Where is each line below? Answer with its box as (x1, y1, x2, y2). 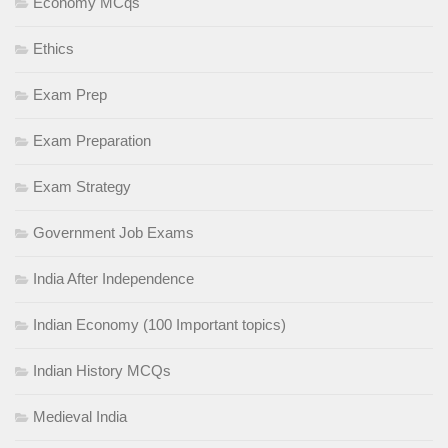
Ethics (33, 39, 74, 57)
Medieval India (33, 407, 127, 425)
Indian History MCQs (33, 361, 171, 379)
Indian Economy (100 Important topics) (33, 315, 286, 333)
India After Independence (33, 269, 194, 287)
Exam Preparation (33, 131, 151, 149)
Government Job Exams (33, 223, 194, 241)
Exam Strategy (33, 177, 131, 195)
